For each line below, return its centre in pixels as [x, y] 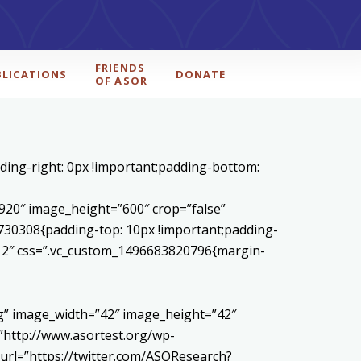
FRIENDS [120, 68]
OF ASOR [121, 81]
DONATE [201, 74]
